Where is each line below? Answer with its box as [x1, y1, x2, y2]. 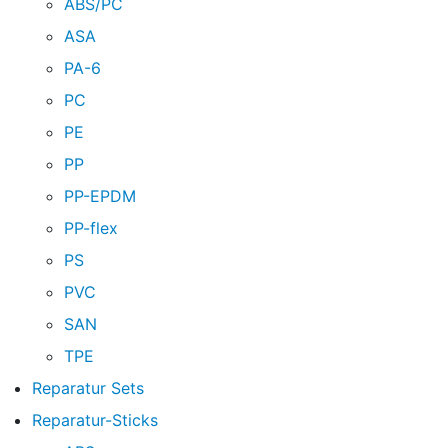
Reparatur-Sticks [32, 409, 158, 430]
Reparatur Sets [32, 377, 144, 398]
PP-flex [64, 217, 118, 238]
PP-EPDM [64, 185, 136, 206]
